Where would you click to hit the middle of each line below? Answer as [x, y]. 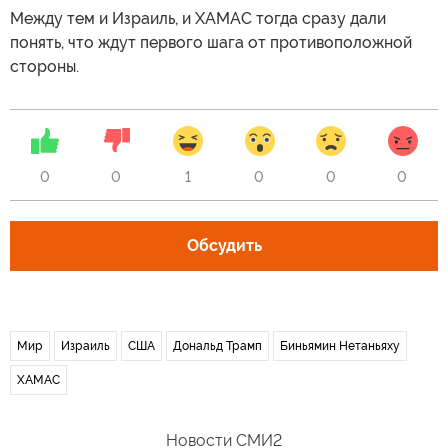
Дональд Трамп [217, 346]
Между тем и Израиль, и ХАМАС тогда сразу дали [198, 19]
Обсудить [224, 246]
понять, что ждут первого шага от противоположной [211, 43]
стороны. [44, 67]
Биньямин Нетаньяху [340, 346]
